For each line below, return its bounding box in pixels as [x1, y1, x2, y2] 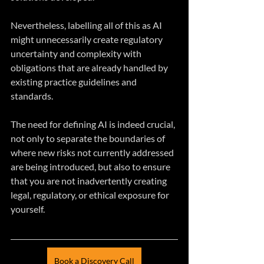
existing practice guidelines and [11, 75, 138, 87]
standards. [11, 90, 53, 101]
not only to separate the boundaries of [11, 132, 167, 144]
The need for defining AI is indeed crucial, [11, 118, 177, 130]
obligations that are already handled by [11, 61, 170, 73]
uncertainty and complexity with [11, 47, 143, 59]
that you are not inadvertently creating [11, 174, 169, 186]
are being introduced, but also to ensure [11, 160, 172, 172]
